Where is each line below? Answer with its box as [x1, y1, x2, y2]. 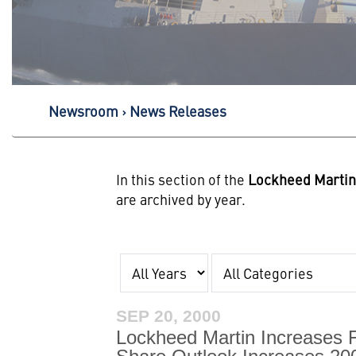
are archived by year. [116, 189, 246, 209]
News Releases [129, 101, 226, 121]
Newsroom [48, 101, 118, 121]
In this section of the [116, 169, 249, 189]
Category [211, 253, 269, 273]
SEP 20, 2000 [116, 307, 222, 325]
